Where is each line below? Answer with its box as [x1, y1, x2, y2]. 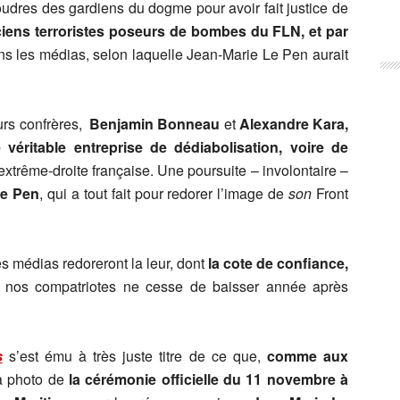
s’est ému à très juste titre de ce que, [8, 346, 267, 366]
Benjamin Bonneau [89, 113, 224, 134]
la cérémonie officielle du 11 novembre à [68, 369, 349, 389]
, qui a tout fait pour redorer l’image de [39, 183, 289, 204]
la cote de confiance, [207, 253, 349, 273]
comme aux [266, 346, 349, 366]
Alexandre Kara [235, 113, 346, 134]
